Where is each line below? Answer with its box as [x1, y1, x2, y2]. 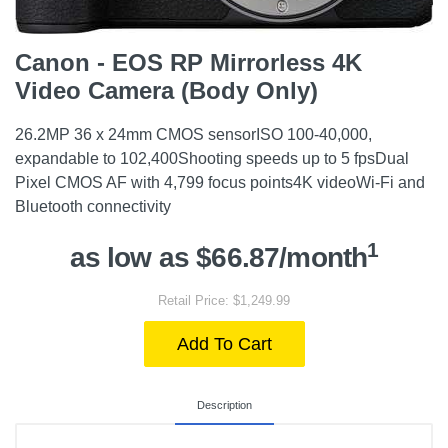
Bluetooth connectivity [15, 198, 171, 215]
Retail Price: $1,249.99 [158, 293, 290, 308]
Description [196, 399, 252, 411]
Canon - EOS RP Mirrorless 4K [15, 49, 362, 76]
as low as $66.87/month [69, 242, 368, 273]
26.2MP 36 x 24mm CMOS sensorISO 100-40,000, [15, 126, 372, 143]
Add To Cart [176, 334, 272, 354]
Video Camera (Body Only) [15, 77, 318, 104]
